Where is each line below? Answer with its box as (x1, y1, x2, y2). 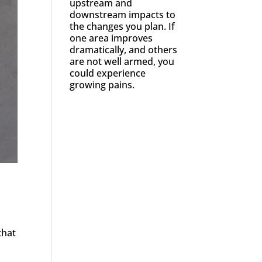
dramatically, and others (70, 43, 178, 56)
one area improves (70, 31, 153, 44)
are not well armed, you (70, 54, 175, 68)
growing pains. (70, 78, 135, 91)
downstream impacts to (70, 8, 176, 21)
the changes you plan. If (70, 19, 175, 33)
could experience (70, 66, 146, 80)
